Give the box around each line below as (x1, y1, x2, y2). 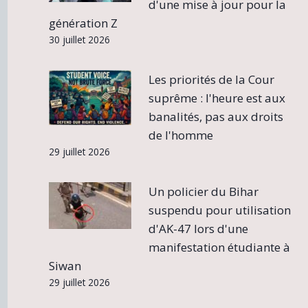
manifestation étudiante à (148, 239, 291, 255)
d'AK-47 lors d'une (148, 220, 249, 236)
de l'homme (148, 126, 214, 143)
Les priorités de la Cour (148, 71, 275, 87)
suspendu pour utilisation (148, 201, 291, 218)
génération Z (48, 14, 118, 31)
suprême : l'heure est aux (148, 89, 286, 106)
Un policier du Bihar (148, 183, 259, 199)
